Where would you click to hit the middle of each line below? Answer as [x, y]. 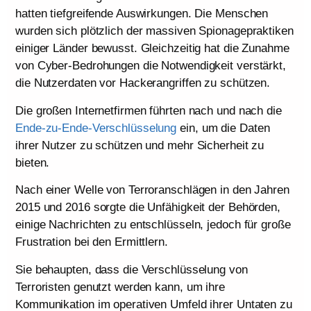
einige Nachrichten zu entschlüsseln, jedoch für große [153, 225]
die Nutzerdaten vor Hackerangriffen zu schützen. [143, 83]
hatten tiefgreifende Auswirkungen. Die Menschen [142, 14]
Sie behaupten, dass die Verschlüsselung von [132, 269]
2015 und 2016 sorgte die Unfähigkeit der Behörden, [148, 208]
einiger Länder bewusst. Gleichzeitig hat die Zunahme [152, 49]
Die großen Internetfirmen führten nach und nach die [149, 110]
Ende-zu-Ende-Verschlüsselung [96, 128]
